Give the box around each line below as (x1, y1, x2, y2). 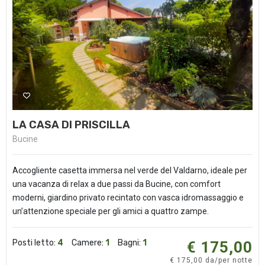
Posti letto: (12, 238, 57, 248)
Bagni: (118, 238, 143, 248)
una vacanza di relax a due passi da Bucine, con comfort (12, 179, 221, 189)
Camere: (72, 238, 105, 248)
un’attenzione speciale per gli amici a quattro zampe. (12, 206, 209, 216)
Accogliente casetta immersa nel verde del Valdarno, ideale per (12, 166, 247, 175)
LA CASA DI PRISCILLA (12, 118, 130, 131)
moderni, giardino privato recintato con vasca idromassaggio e (12, 193, 244, 202)
